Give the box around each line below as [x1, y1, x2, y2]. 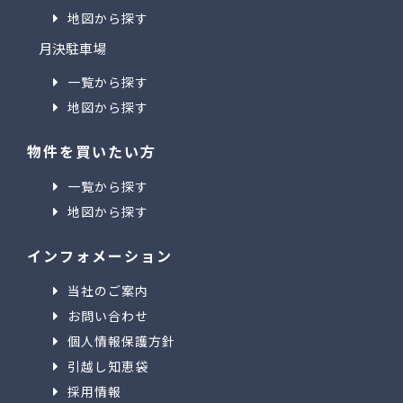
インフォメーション [27, 245, 173, 266]
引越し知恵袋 [67, 357, 148, 375]
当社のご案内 [67, 282, 148, 300]
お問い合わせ [67, 307, 148, 325]
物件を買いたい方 [27, 140, 157, 162]
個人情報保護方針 [67, 332, 175, 350]
